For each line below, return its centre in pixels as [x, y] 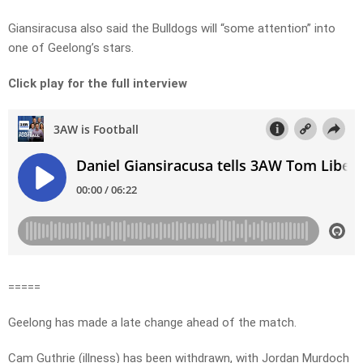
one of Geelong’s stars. [71, 48]
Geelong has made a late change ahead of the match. [152, 323]
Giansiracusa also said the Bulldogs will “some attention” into [172, 29]
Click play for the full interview [98, 84]
